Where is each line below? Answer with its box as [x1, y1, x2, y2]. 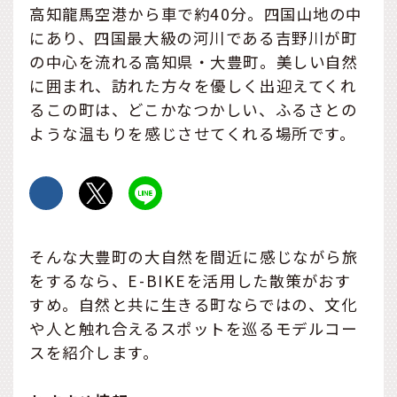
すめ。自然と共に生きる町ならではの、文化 [29, 292, 358, 315]
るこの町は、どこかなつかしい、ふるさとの [29, 97, 358, 121]
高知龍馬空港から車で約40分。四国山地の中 [29, 2, 362, 25]
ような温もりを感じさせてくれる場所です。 [29, 121, 356, 144]
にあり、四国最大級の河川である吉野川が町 [29, 26, 358, 49]
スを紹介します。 [29, 340, 160, 363]
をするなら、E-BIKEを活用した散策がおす [29, 269, 352, 292]
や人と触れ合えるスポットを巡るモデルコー [29, 316, 358, 339]
